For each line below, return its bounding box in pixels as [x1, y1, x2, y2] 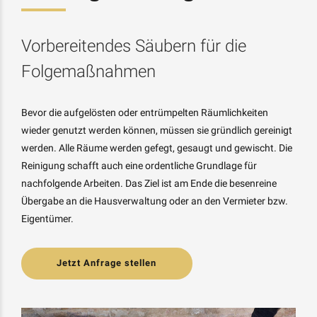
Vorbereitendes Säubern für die [21, 35, 246, 56]
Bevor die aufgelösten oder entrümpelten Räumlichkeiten [21, 106, 268, 118]
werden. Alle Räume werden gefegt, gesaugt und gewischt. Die [21, 142, 292, 154]
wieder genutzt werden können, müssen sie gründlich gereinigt [21, 124, 292, 136]
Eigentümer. [21, 212, 74, 224]
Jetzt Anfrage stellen [57, 258, 157, 269]
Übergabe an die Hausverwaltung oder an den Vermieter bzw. [21, 195, 288, 207]
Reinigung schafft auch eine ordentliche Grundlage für [21, 159, 257, 171]
